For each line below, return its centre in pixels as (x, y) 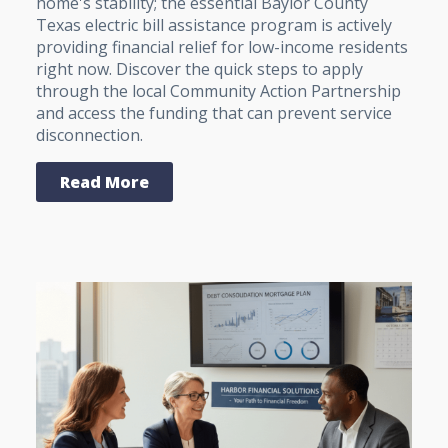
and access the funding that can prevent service (214, 113)
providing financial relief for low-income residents (222, 47)
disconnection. (89, 135)
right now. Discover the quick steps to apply (199, 69)
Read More (104, 182)
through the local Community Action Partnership (218, 91)
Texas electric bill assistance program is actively (214, 25)
